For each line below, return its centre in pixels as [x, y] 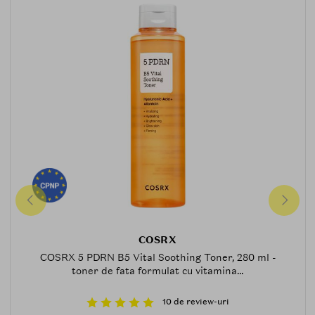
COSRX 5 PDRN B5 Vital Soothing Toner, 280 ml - [157, 258]
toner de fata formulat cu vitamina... [157, 271]
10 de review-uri [195, 301]
